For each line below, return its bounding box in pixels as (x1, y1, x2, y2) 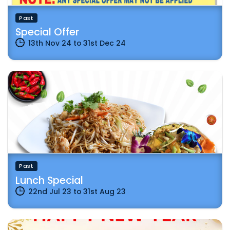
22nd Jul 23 (28, 186, 71, 197)
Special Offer (15, 25, 79, 40)
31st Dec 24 (83, 38, 126, 49)
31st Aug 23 (83, 186, 126, 197)
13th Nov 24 (28, 38, 71, 49)
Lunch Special (15, 173, 83, 188)
